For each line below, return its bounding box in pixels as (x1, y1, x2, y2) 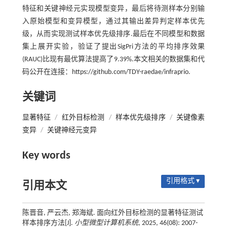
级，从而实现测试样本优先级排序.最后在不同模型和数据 (22, 30, 205, 38)
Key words (22, 150, 70, 162)
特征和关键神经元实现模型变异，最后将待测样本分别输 (22, 5, 205, 13)
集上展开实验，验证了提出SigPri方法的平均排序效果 (22, 43, 205, 51)
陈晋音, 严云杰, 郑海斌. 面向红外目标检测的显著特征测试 (22, 209, 203, 217)
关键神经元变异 (47, 127, 97, 134)
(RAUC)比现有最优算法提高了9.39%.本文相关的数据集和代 (22, 56, 205, 63)
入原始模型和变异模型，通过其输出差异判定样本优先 (22, 18, 205, 25)
